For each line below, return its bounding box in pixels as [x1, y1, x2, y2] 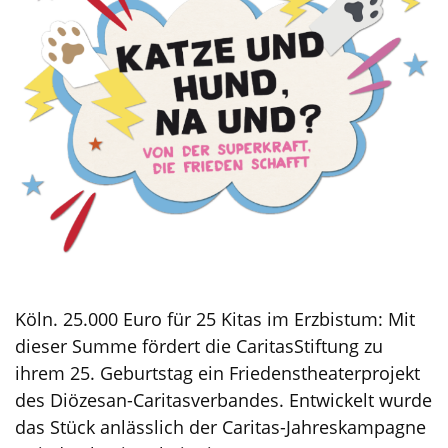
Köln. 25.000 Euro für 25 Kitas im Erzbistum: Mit [15, 307, 415, 332]
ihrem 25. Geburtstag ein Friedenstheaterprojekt [15, 361, 420, 386]
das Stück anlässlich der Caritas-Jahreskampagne [15, 415, 426, 440]
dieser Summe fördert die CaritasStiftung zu [15, 334, 383, 359]
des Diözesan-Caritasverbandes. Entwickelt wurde [15, 388, 432, 413]
